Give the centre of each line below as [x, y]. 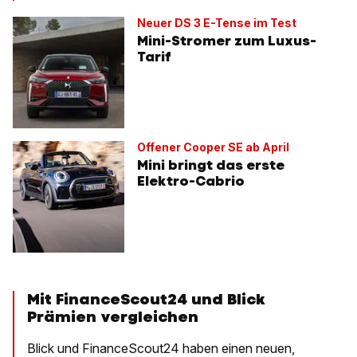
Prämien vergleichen [113, 317]
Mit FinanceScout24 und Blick [146, 300]
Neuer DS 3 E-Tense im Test [217, 23]
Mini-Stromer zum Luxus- [227, 41]
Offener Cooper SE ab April [213, 147]
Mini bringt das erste [211, 165]
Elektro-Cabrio [191, 181]
